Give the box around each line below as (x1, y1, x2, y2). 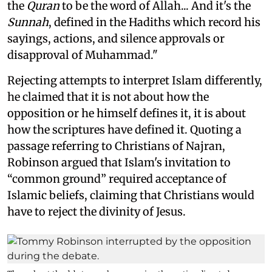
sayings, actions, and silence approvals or (7, 31, 225, 46)
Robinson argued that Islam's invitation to (7, 155, 231, 169)
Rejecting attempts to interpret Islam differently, (7, 73, 262, 87)
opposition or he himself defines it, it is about (7, 106, 246, 120)
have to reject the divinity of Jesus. (7, 204, 186, 219)
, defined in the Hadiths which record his (49, 15, 260, 29)
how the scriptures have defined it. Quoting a (7, 122, 242, 137)
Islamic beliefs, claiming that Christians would (7, 188, 254, 202)
